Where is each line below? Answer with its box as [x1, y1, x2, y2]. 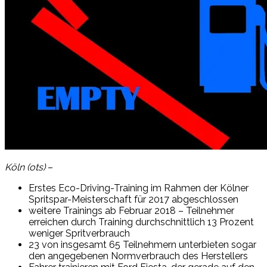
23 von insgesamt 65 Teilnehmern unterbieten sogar [29, 238, 256, 250]
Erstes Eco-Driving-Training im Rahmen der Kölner [29, 182, 249, 194]
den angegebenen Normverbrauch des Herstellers [29, 250, 248, 262]
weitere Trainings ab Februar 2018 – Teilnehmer [29, 204, 234, 216]
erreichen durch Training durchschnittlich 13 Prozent [29, 216, 254, 228]
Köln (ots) [5, 161, 45, 173]
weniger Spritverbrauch [29, 227, 130, 239]
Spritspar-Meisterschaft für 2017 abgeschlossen [29, 193, 238, 205]
